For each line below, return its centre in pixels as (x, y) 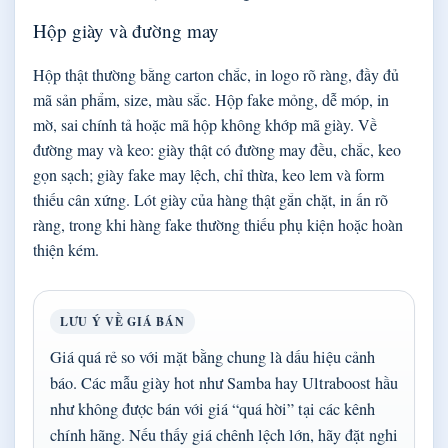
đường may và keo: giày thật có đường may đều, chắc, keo (217, 149)
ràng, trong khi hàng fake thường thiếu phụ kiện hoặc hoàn (218, 224)
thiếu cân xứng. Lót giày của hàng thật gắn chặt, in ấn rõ (210, 199)
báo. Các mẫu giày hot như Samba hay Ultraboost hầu (224, 382)
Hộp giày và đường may (126, 30)
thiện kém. (66, 249)
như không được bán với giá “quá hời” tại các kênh (212, 408)
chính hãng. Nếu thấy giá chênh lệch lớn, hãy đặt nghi (224, 434)
